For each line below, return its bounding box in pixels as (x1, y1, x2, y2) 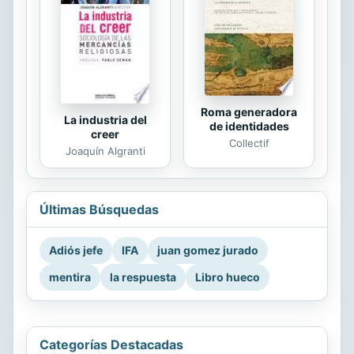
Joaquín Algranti (65, 145, 145, 158)
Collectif (228, 137, 269, 150)
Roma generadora (201, 105, 297, 119)
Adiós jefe (49, 243, 103, 258)
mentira (49, 270, 91, 284)
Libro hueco (195, 270, 260, 284)
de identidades (209, 119, 289, 134)
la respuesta (110, 270, 176, 284)
